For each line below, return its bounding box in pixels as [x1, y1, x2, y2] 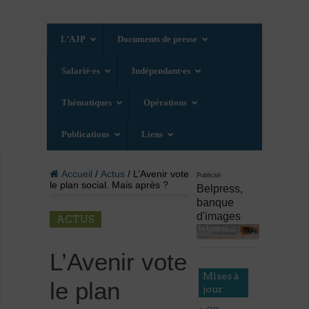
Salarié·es [61, 66, 101, 77]
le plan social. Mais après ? [49, 179, 168, 191]
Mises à [203, 270, 240, 281]
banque [197, 197, 235, 209]
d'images [197, 210, 241, 223]
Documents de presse [117, 34, 198, 45]
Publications [61, 129, 110, 140]
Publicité [197, 172, 221, 179]
